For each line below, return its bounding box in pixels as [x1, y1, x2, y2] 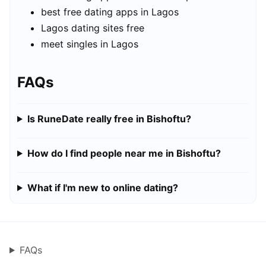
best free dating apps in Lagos [41, 6, 179, 18]
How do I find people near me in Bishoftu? [27, 147, 221, 159]
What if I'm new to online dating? [27, 181, 178, 194]
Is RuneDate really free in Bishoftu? [27, 112, 191, 125]
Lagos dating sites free [41, 22, 144, 34]
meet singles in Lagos [41, 38, 138, 50]
